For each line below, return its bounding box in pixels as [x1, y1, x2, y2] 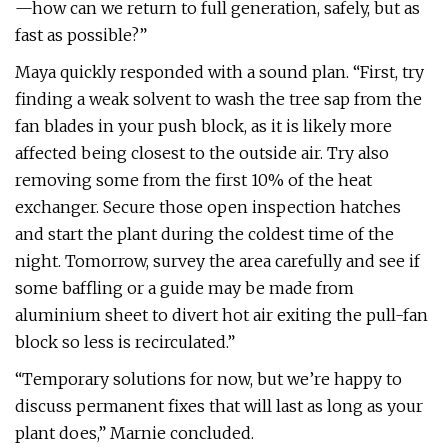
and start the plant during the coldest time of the [15, 224, 394, 244]
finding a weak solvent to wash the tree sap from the [15, 89, 422, 109]
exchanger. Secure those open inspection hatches [15, 197, 401, 217]
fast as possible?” [15, 25, 147, 45]
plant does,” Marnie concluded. [15, 423, 254, 443]
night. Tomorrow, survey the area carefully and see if [15, 251, 420, 271]
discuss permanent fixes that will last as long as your [15, 396, 423, 416]
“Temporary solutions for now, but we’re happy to [15, 369, 402, 389]
